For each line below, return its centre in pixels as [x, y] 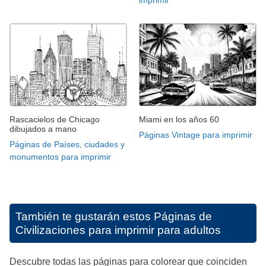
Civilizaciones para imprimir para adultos [118, 230]
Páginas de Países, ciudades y [67, 145]
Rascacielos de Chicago [55, 120]
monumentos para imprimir [60, 157]
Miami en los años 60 [179, 120]
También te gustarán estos [85, 217]
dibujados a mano [43, 129]
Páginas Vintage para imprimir [196, 135]
